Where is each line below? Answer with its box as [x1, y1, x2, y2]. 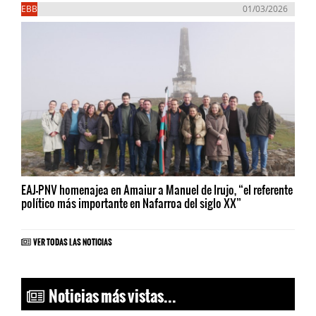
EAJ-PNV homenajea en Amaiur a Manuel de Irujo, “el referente [21, 181, 293, 197]
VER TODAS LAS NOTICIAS [33, 231, 112, 248]
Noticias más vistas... [44, 275, 176, 308]
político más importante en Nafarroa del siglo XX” [21, 194, 241, 211]
